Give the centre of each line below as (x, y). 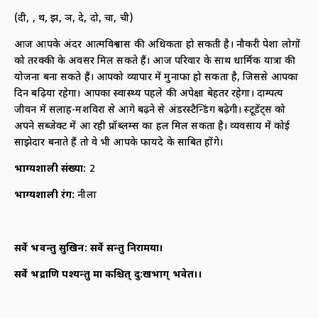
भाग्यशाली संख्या (49, 170)
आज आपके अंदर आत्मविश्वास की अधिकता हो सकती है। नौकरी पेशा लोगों (158, 45)
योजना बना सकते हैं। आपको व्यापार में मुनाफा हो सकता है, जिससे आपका (157, 78)
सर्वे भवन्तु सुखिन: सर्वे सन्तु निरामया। (89, 248)
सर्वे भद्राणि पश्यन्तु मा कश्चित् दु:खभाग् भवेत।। (109, 275)
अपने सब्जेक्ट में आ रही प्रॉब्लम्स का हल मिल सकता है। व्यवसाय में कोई (152, 127)
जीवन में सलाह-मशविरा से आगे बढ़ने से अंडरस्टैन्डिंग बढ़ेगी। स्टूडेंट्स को (150, 111)
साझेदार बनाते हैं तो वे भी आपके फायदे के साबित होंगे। (119, 143)
